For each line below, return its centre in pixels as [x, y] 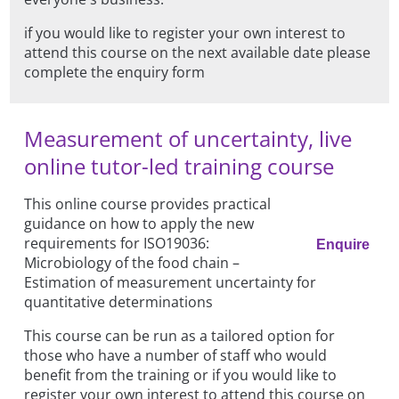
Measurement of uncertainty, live [188, 138]
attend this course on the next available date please [198, 52]
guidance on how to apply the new [139, 223]
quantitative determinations [119, 301]
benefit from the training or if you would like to [181, 375]
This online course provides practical [148, 204]
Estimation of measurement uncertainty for [171, 282]
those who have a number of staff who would [176, 355]
